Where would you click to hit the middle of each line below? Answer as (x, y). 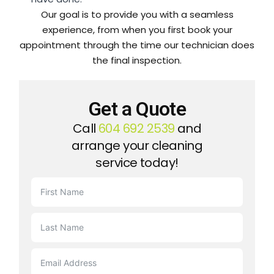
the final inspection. (137, 60)
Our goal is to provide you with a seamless (137, 14)
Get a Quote (137, 109)
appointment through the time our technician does (137, 45)
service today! (137, 162)
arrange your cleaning (137, 145)
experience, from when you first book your (137, 29)
